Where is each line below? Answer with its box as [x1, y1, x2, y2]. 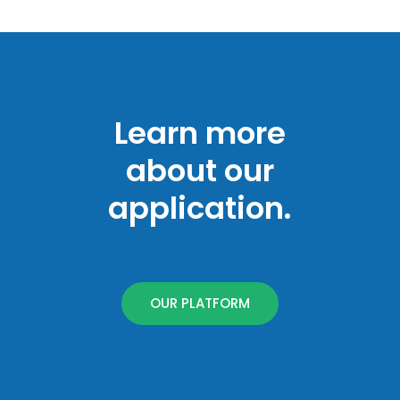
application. [108, 187, 292, 230]
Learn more [114, 112, 286, 155]
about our [126, 149, 274, 193]
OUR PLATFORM [150, 293, 250, 312]
